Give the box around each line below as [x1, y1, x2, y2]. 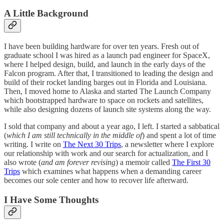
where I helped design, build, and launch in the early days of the [4, 59, 205, 68]
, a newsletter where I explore [121, 139, 214, 148]
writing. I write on [4, 139, 63, 148]
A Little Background [4, 8, 88, 19]
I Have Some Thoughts [4, 194, 98, 205]
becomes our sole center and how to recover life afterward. [4, 175, 188, 184]
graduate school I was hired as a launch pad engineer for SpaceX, [4, 50, 210, 59]
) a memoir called [115, 157, 172, 166]
